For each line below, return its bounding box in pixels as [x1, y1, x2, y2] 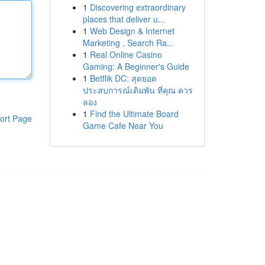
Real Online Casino [89, 49, 162, 60]
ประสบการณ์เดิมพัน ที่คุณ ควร [82, 84, 193, 96]
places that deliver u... [82, 13, 165, 25]
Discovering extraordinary [89, 1, 186, 13]
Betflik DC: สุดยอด [89, 72, 157, 84]
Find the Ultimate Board [89, 108, 179, 119]
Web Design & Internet [89, 25, 174, 37]
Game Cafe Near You [82, 119, 163, 131]
